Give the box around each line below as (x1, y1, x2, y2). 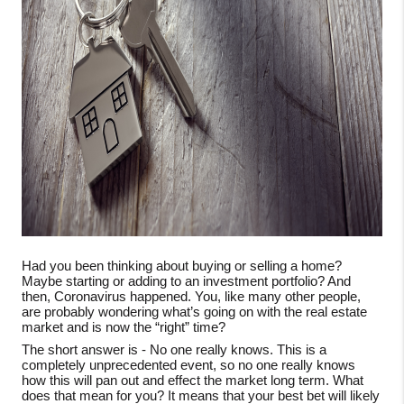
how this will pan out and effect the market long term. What (22, 372, 363, 388)
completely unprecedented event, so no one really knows (22, 357, 355, 372)
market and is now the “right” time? (22, 319, 225, 335)
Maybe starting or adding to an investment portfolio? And (22, 273, 351, 289)
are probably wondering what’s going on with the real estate (22, 304, 367, 319)
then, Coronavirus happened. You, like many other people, (22, 289, 361, 304)
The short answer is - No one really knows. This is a (22, 342, 326, 357)
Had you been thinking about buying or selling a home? (22, 258, 342, 273)
